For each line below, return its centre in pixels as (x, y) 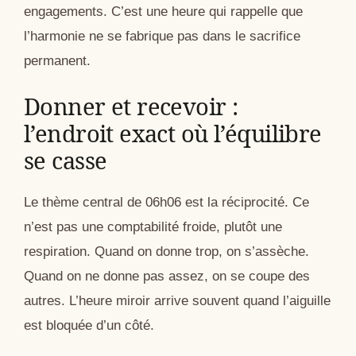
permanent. (57, 60)
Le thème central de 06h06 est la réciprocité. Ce (166, 203)
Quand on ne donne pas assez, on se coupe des (167, 277)
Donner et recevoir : (131, 106)
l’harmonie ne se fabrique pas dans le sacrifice (162, 36)
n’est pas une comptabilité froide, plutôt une (153, 227)
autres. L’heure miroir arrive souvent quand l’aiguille (177, 301)
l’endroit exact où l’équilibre (173, 133)
